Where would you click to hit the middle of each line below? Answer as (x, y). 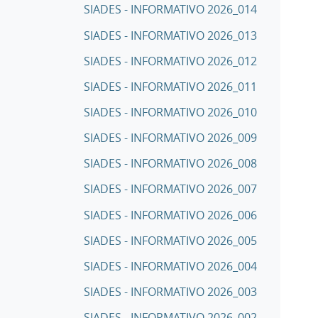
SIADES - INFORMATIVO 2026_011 (170, 86)
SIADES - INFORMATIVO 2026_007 (170, 189)
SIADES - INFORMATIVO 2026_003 (170, 292)
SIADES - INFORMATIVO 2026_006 (170, 215)
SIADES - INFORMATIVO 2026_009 (170, 138)
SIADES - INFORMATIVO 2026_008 (170, 164)
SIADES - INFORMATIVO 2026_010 (170, 113)
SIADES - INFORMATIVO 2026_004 (170, 266)
